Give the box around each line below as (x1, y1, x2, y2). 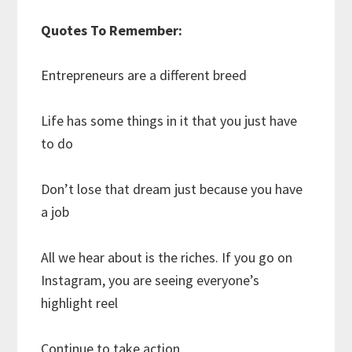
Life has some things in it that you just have (41, 112, 298, 130)
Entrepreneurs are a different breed (41, 66, 247, 85)
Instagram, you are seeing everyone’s (41, 271, 260, 290)
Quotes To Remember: (41, 21, 183, 40)
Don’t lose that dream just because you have (41, 180, 303, 199)
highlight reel (41, 294, 119, 313)
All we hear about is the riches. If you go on (41, 248, 293, 267)
